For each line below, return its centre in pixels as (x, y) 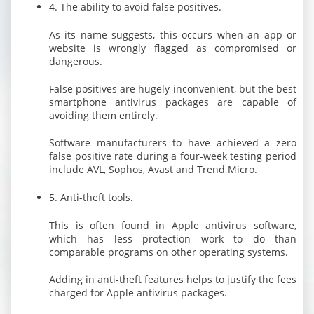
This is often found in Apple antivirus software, (173, 225)
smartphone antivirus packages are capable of (173, 102)
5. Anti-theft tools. (91, 197)
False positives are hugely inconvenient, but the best (173, 89)
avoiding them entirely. (103, 115)
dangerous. (76, 61)
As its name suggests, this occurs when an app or (173, 35)
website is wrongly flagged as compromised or (173, 48)
